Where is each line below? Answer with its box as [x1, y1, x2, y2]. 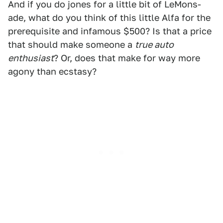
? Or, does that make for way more [54, 53, 200, 63]
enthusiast [8, 53, 54, 63]
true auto [135, 39, 174, 50]
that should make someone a [8, 39, 135, 50]
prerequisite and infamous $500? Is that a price [8, 26, 212, 36]
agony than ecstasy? [8, 66, 97, 77]
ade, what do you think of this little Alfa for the [8, 12, 211, 23]
